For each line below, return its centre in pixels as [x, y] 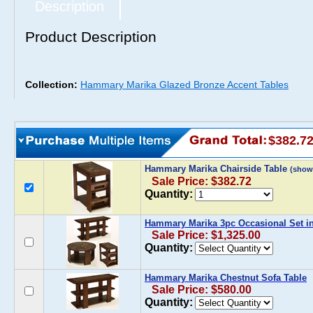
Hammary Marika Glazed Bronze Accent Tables [184, 85]
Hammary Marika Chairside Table [217, 169]
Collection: [53, 85]
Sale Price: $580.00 [202, 290]
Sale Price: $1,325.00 [206, 235]
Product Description [91, 37]
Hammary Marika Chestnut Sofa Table [226, 278]
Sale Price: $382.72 [202, 181]
